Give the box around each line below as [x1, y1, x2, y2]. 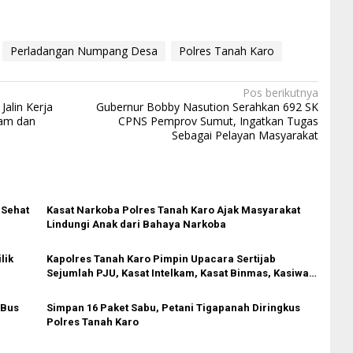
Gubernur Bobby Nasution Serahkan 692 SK [95, 99, 318, 115]
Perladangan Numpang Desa [9, 43, 158, 59]
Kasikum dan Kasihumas [46, 281, 168, 294]
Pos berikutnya [242, 85, 318, 101]
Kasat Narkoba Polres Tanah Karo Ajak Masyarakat [46, 204, 300, 217]
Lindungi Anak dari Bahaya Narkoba [46, 218, 226, 231]
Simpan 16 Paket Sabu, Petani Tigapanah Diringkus [46, 302, 300, 314]
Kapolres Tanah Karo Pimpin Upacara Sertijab [46, 253, 276, 266]
